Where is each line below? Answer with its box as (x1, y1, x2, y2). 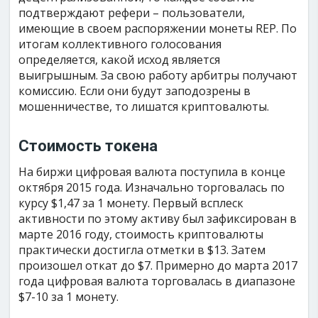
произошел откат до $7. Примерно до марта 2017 (18, 258, 298, 273)
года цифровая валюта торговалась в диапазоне (18, 273, 296, 289)
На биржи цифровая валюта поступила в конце (18, 164, 286, 180)
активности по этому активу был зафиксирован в (18, 211, 297, 226)
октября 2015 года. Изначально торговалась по (18, 180, 285, 195)
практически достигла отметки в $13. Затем (18, 242, 266, 258)
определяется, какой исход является (18, 52, 221, 67)
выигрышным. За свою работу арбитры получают (18, 67, 298, 83)
